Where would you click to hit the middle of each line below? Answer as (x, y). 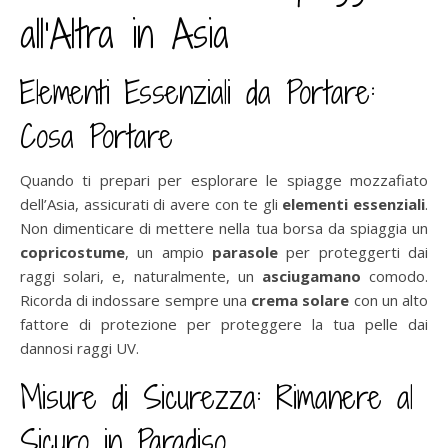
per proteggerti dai (353, 251)
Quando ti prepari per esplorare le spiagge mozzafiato (224, 179)
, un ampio (168, 251)
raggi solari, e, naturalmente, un (141, 275)
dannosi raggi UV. (79, 347)
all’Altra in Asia (124, 33)
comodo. (394, 275)
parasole (245, 251)
